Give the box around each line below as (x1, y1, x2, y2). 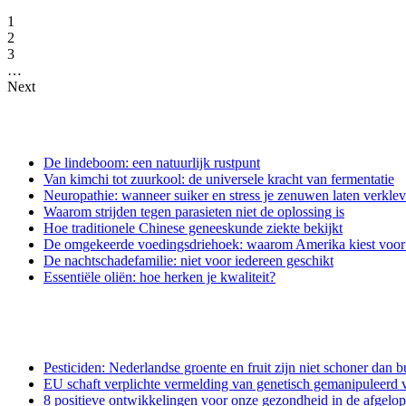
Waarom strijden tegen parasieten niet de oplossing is (43, 204, 344, 220)
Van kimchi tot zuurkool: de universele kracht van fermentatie (43, 171, 394, 188)
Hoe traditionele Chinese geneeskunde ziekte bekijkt (43, 220, 343, 237)
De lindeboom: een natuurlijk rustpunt (43, 155, 260, 171)
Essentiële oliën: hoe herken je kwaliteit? (43, 269, 275, 285)
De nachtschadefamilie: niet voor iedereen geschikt (43, 253, 333, 269)
